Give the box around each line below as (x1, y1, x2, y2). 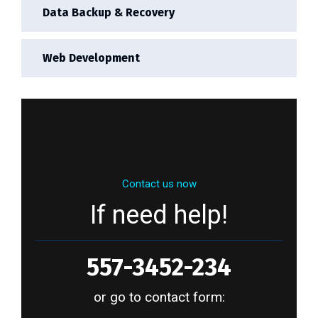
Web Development (43, 51, 140, 65)
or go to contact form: (93, 289, 225, 305)
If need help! (90, 200, 228, 230)
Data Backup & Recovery (43, 6, 175, 19)
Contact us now (121, 177, 197, 190)
